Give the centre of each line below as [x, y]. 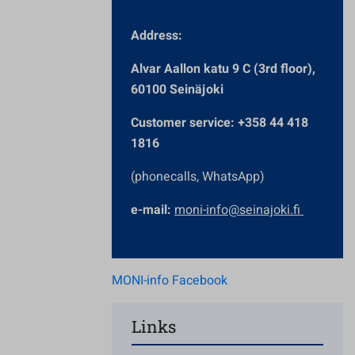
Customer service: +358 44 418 [219, 123]
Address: [157, 36]
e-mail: [151, 210]
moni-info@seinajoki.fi [239, 210]
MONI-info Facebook [170, 281]
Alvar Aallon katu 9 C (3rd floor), [223, 69]
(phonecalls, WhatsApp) [198, 177]
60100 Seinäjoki [177, 90]
